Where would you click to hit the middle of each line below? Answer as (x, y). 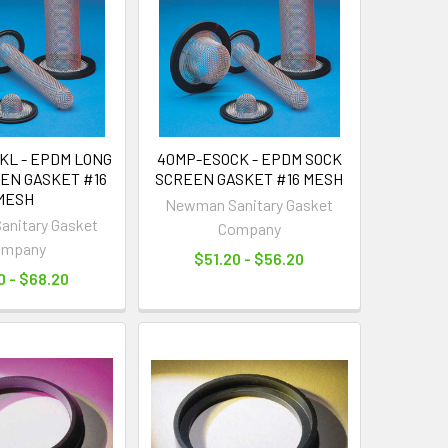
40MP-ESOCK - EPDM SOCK (249, 158)
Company (249, 228)
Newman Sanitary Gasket (249, 204)
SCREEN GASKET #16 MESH (249, 178)
